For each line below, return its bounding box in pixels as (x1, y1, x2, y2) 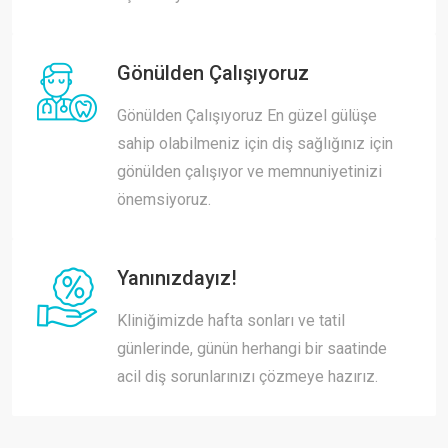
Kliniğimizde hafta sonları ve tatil (117, 311, 345, 331)
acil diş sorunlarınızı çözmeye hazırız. (117, 367, 378, 387)
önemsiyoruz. (117, 190, 211, 210)
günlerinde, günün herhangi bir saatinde (117, 339, 387, 359)
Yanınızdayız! (117, 266, 237, 291)
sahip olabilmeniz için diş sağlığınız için (117, 134, 393, 154)
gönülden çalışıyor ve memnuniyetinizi (117, 162, 382, 182)
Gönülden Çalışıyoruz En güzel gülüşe (117, 106, 377, 126)
